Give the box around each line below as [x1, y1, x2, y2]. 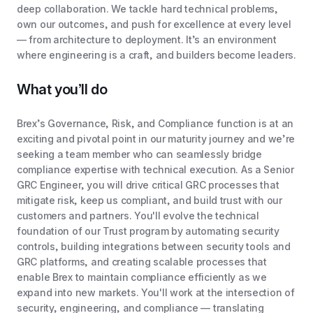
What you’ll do [17, 81, 108, 98]
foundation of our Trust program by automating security [17, 225, 279, 237]
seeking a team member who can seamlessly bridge [17, 148, 262, 160]
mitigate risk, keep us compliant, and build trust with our [17, 194, 282, 206]
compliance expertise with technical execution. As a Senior [17, 163, 294, 175]
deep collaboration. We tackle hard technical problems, [17, 3, 278, 15]
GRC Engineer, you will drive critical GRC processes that [17, 179, 279, 191]
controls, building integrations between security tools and [17, 240, 291, 252]
